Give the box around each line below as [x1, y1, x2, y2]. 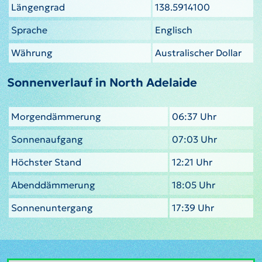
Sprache [11, 23, 47, 36]
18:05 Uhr [172, 178, 215, 191]
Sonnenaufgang [11, 133, 83, 145]
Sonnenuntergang [11, 201, 93, 213]
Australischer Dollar [155, 46, 242, 58]
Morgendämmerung [11, 110, 101, 122]
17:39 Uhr [172, 201, 214, 213]
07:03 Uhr [172, 133, 217, 145]
